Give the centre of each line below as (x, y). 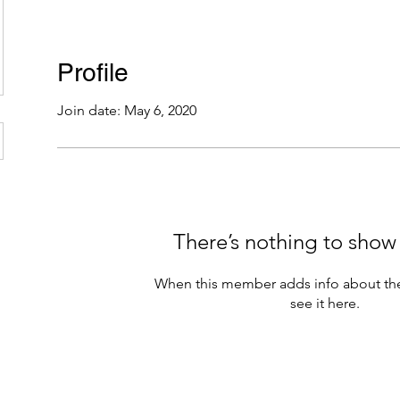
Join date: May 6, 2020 (127, 110)
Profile (93, 72)
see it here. (325, 303)
